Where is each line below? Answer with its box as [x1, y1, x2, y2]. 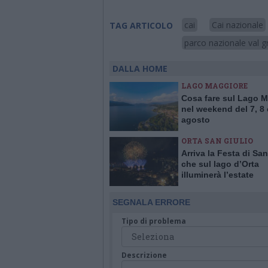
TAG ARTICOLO [109, 20, 173, 31]
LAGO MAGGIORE [181, 81, 248, 90]
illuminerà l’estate [181, 170, 254, 179]
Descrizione [121, 250, 167, 260]
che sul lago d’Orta [181, 159, 259, 169]
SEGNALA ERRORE [112, 197, 190, 207]
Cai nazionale [212, 19, 263, 31]
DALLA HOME [112, 63, 167, 74]
